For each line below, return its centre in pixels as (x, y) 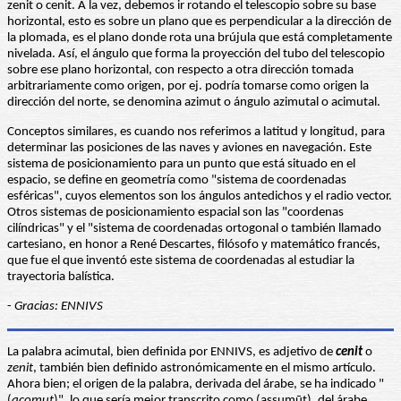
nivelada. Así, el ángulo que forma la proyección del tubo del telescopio (196, 55)
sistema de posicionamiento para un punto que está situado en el (181, 165)
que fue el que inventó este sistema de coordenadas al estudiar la (181, 261)
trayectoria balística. (61, 277)
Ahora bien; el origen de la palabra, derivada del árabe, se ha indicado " (196, 385)
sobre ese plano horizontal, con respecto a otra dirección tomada (180, 71)
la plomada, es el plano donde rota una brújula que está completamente (200, 38)
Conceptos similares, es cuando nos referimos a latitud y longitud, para (196, 132)
